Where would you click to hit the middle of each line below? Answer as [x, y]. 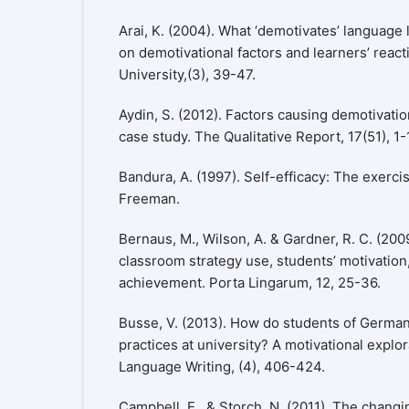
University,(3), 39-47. [187, 74]
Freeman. [149, 198]
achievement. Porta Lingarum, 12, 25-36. [249, 282]
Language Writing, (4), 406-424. [221, 366]
